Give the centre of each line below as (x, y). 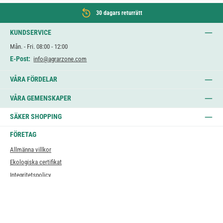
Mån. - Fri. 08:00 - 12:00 (39, 46)
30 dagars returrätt (119, 13)
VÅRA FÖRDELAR (34, 80)
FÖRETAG (23, 135)
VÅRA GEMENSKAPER (41, 98)
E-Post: (20, 59)
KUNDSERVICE (31, 32)
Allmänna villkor (31, 149)
